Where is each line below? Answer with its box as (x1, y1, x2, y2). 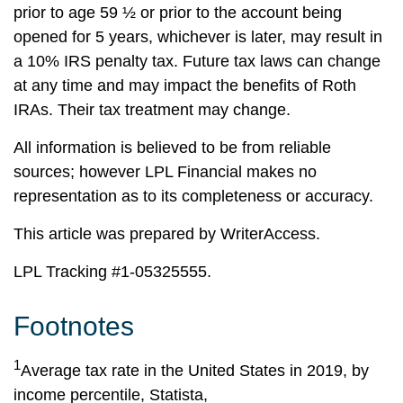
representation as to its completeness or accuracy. (13, 187, 373, 205)
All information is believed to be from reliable (13, 139, 331, 157)
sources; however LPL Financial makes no (13, 163, 317, 181)
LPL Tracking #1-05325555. (13, 263, 211, 281)
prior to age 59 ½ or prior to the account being (13, 4, 342, 22)
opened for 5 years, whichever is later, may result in (13, 28, 382, 46)
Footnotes (13, 311, 134, 341)
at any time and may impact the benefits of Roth (13, 76, 356, 94)
